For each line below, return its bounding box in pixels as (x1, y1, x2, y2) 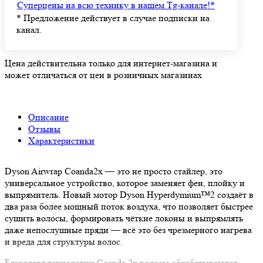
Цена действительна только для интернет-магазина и (5, 58, 217, 69)
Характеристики (28, 135, 95, 147)
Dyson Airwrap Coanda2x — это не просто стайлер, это (5, 166, 222, 177)
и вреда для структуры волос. (5, 236, 123, 248)
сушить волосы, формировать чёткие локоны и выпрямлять (5, 213, 243, 224)
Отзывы (28, 123, 60, 135)
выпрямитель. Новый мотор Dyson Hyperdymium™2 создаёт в (5, 189, 254, 201)
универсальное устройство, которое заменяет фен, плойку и (5, 177, 245, 189)
